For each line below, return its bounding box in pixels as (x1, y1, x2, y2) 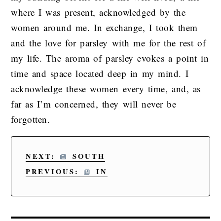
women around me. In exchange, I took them (11, 21, 198, 34)
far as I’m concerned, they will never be (11, 98, 177, 110)
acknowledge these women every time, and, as (11, 82, 201, 95)
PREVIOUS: (25, 166, 84, 177)
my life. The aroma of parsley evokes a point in (11, 52, 209, 65)
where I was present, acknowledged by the (11, 6, 186, 19)
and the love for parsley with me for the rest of (11, 37, 206, 49)
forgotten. (11, 113, 50, 126)
